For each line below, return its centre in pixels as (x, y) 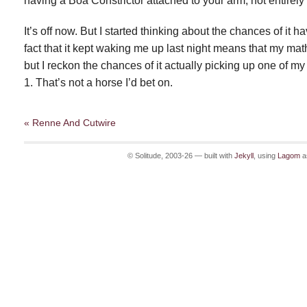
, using (265, 156)
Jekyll (244, 156)
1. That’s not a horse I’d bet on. (98, 83)
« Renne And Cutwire (70, 123)
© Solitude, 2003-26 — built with (181, 156)
